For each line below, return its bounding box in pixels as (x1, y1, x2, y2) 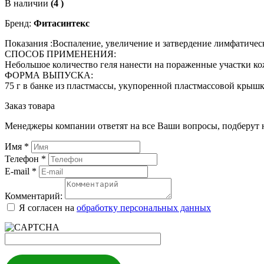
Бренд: (5, 18, 34, 28)
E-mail (5, 166, 32, 176)
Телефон (5, 153, 41, 164)
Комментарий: (5, 190, 62, 201)
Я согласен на (19, 202, 77, 213)
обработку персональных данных (77, 202, 211, 213)
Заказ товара (5, 100, 55, 111)
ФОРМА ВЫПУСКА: (5, 70, 93, 80)
